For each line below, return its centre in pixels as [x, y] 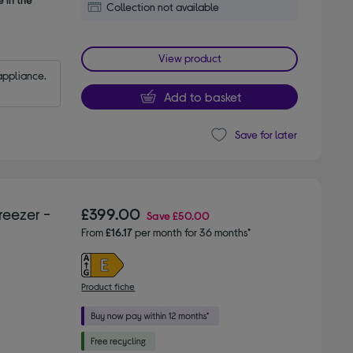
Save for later [266, 135]
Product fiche [108, 286]
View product [190, 58]
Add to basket [202, 96]
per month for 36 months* [192, 232]
